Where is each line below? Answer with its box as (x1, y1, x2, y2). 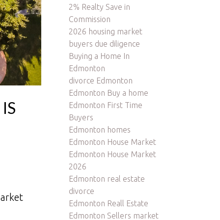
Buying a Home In (69, 51, 130, 60)
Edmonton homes (69, 125, 131, 134)
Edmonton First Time (69, 100, 143, 110)
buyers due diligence (69, 39, 140, 48)
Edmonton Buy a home (69, 88, 149, 97)
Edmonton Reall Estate (69, 198, 149, 208)
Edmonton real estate (69, 174, 145, 183)
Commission (69, 14, 111, 24)
